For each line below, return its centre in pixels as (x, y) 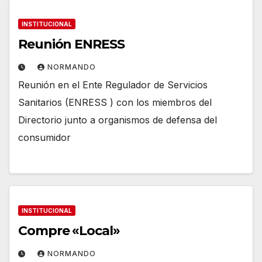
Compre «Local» (69, 230)
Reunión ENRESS (71, 44)
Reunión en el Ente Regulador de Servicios (113, 85)
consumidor (44, 138)
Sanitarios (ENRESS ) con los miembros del (115, 103)
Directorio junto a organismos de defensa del (118, 120)
